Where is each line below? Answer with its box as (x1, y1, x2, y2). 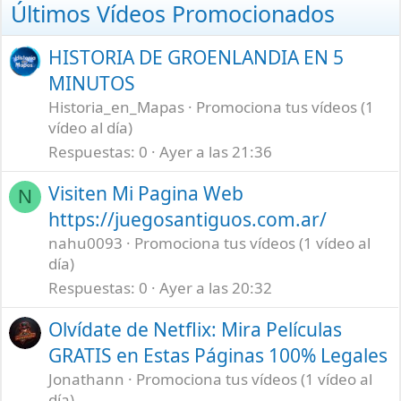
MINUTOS (48, 71, 136, 97)
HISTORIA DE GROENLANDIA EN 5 (48, 45, 345, 71)
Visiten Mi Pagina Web (48, 181, 244, 207)
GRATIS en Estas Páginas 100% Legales (48, 343, 388, 369)
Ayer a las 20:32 (159, 277, 273, 298)
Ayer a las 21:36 (159, 141, 273, 162)
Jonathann (48, 369, 125, 390)
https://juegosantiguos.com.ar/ (48, 207, 328, 233)
